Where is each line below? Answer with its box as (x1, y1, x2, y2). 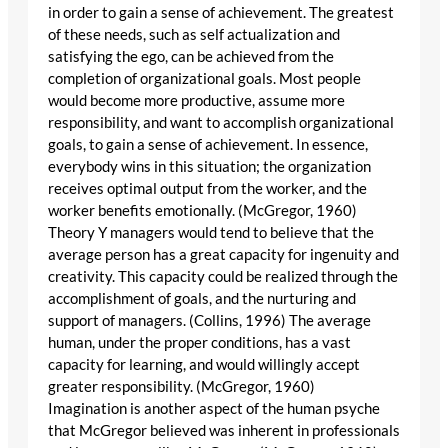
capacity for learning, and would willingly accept (48, 356, 360, 374)
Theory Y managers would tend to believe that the (48, 224, 374, 242)
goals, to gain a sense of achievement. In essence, (48, 136, 368, 154)
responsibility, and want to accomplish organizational (48, 114, 394, 132)
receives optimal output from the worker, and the (48, 180, 367, 198)
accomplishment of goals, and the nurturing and (48, 290, 356, 308)
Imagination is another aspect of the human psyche (48, 400, 380, 418)
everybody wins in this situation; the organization (48, 158, 371, 176)
